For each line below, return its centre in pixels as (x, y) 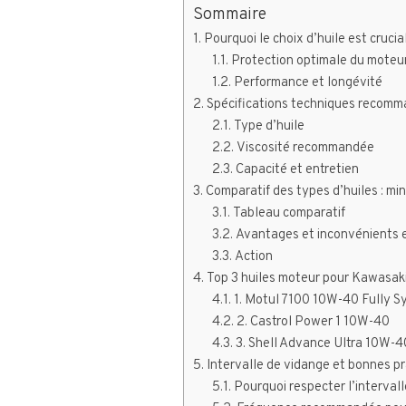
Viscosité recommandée (306, 149)
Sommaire (230, 15)
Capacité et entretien (298, 170)
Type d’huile (270, 127)
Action (254, 257)
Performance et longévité (309, 83)
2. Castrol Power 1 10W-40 (314, 323)
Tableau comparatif (290, 214)
